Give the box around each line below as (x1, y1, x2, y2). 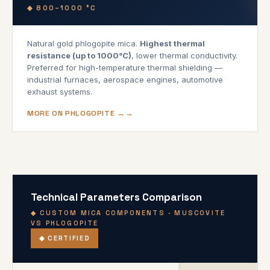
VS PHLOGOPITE (31, 218, 99, 227)
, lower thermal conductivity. (131, 50, 237, 60)
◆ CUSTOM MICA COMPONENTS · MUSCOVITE (31, 208, 226, 217)
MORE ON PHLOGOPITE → (27, 108, 125, 118)
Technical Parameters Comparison (31, 190, 202, 204)
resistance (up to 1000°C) (27, 50, 131, 60)
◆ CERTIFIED (39, 233, 90, 242)
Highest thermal (140, 38, 205, 48)
